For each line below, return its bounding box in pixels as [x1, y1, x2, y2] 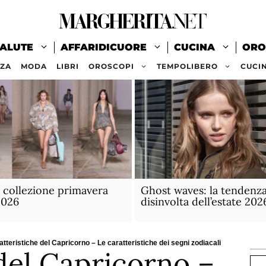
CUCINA [174, 42, 215, 53]
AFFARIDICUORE [61, 42, 147, 53]
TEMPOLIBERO [157, 62, 218, 71]
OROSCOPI [88, 62, 134, 71]
